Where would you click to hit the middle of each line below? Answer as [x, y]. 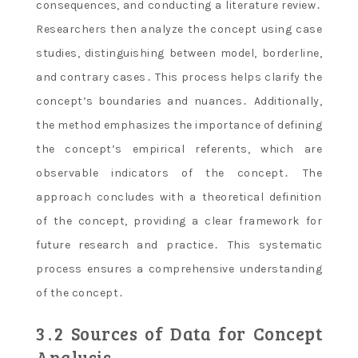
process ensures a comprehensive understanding [179, 269]
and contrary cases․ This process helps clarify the [179, 78]
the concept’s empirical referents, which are [179, 149]
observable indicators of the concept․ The [179, 173]
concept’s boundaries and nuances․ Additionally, [179, 101]
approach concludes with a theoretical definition [179, 197]
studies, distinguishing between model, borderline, [179, 54]
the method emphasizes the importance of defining [179, 125]
